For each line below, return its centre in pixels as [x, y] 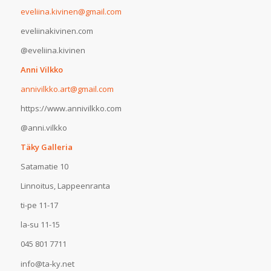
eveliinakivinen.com [57, 31]
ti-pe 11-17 [39, 205]
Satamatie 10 [44, 167]
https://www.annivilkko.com [71, 109]
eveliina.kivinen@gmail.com [71, 11]
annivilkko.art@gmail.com [67, 89]
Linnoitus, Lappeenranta [65, 186]
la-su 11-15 [40, 225]
